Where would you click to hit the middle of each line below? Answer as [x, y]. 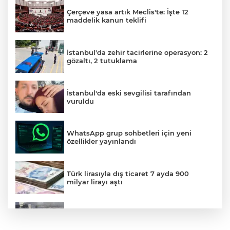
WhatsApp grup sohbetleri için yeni [129, 133]
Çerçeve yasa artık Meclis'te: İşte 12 [128, 12]
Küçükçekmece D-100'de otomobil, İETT [136, 214]
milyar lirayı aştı [95, 181]
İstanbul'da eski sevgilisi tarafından [129, 93]
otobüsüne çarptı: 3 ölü [107, 222]
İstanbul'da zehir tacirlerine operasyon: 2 [137, 52]
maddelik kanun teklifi [107, 20]
